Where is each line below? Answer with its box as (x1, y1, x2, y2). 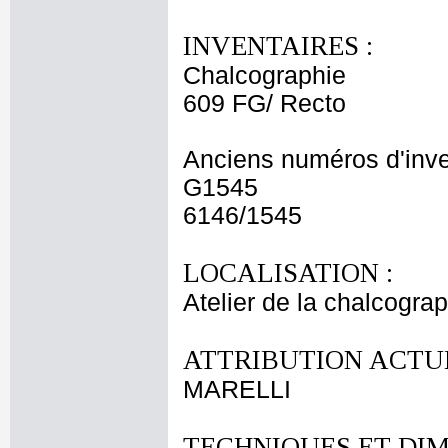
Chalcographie (183, 62, 346, 89)
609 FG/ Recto (183, 90, 346, 117)
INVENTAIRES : (183, 31, 373, 61)
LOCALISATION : (183, 258, 393, 288)
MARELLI (183, 376, 291, 403)
